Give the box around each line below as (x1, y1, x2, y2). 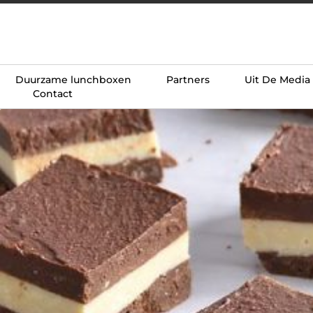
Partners (166, 73, 210, 86)
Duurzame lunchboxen (15, 73, 131, 86)
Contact (33, 87, 73, 100)
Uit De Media (245, 73, 310, 86)
